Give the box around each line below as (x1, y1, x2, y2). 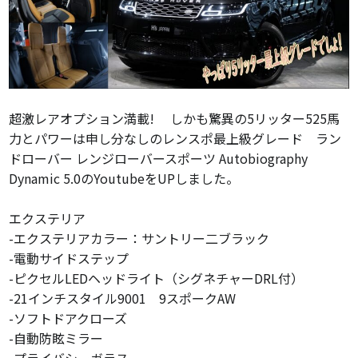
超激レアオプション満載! (9, 109, 168, 129)
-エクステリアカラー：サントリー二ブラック (9, 229, 270, 249)
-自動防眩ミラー (9, 328, 104, 348)
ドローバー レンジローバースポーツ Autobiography (9, 149, 308, 169)
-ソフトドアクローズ (9, 308, 128, 328)
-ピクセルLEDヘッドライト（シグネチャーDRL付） (9, 268, 304, 288)
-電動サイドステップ (9, 249, 129, 268)
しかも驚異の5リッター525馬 (167, 109, 340, 129)
